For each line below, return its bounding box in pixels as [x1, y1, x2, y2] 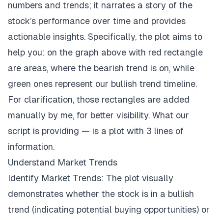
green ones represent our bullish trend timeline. [8, 78, 197, 89]
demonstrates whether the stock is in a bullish [8, 188, 194, 199]
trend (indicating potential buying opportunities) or [8, 204, 210, 215]
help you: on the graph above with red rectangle [8, 47, 203, 57]
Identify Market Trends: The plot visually [8, 172, 173, 183]
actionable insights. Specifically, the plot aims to [8, 31, 202, 42]
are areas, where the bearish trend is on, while [8, 62, 194, 73]
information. [8, 141, 55, 152]
